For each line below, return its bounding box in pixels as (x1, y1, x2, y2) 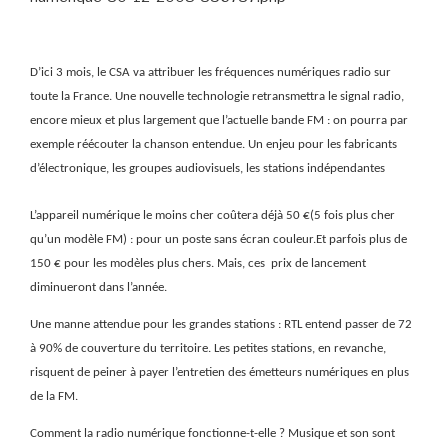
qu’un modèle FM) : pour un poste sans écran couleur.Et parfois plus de (30, 232, 407, 246)
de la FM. (30, 390, 78, 404)
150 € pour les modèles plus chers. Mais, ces (30, 256, 268, 270)
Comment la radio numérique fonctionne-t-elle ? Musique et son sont (30, 427, 395, 441)
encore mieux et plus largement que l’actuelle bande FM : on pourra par (30, 114, 408, 128)
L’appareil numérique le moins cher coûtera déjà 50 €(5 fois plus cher (30, 208, 395, 222)
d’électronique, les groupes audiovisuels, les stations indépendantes (30, 162, 385, 176)
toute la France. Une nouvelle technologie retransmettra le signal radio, (30, 90, 404, 104)
